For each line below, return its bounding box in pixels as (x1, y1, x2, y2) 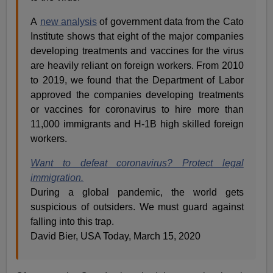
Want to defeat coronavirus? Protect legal (30, 157, 244, 168)
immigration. (30, 172, 84, 183)
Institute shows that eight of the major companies (30, 30, 244, 41)
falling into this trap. (30, 216, 115, 227)
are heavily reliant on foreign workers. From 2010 (30, 60, 244, 71)
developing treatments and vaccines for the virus (30, 45, 244, 56)
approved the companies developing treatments (30, 89, 244, 100)
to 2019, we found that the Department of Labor (30, 74, 244, 85)
